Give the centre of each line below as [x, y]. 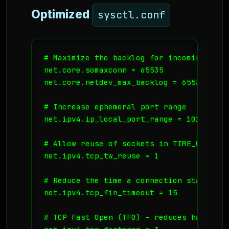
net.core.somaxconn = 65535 [104, 70]
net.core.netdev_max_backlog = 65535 [124, 82]
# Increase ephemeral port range [115, 106]
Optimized [62, 14]
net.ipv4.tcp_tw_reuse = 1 [101, 155]
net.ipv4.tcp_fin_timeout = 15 [111, 192]
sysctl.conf [131, 15]
